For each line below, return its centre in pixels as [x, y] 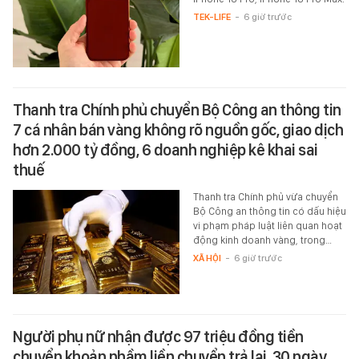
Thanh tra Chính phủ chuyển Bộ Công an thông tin [177, 110]
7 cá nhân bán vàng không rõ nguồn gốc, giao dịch [178, 130]
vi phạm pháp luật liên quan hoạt [267, 226]
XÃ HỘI [207, 258]
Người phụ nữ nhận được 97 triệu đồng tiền [158, 337]
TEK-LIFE [212, 17]
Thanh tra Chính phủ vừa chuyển [265, 197]
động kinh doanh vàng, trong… [262, 240]
